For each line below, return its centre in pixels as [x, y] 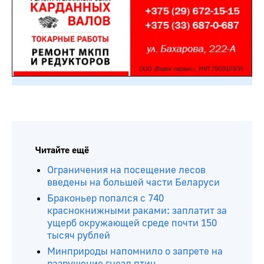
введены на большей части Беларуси [133, 183]
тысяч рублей [79, 236]
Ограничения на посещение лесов [126, 170]
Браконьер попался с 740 [105, 199]
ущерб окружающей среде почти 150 [132, 223]
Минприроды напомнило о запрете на [135, 252]
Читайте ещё [62, 151]
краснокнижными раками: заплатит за [137, 211]
